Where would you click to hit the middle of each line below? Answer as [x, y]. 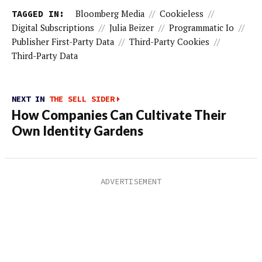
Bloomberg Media [110, 13]
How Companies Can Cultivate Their [119, 116]
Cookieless [181, 13]
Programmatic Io [201, 27]
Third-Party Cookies [169, 42]
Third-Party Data [45, 56]
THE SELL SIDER [82, 99]
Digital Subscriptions [53, 27]
